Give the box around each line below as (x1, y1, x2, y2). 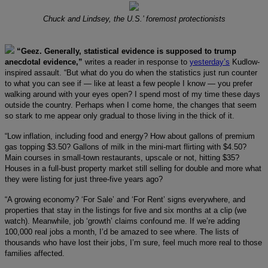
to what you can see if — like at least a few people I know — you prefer (5, 78, 252, 88)
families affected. (5, 248, 65, 258)
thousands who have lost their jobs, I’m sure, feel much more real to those (5, 237, 262, 247)
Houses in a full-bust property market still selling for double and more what (5, 163, 261, 173)
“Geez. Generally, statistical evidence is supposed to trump (17, 46, 236, 56)
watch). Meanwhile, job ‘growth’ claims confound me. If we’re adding (5, 216, 240, 226)
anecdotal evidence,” (5, 57, 85, 66)
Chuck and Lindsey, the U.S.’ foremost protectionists (42, 14, 226, 23)
